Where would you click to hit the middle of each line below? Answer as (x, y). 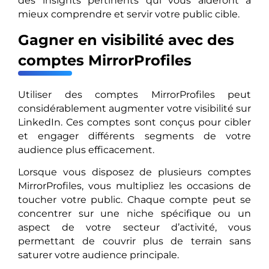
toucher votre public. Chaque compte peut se (134, 199)
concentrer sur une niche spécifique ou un (134, 213)
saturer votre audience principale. (98, 255)
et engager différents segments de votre (134, 136)
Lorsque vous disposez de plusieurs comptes (134, 172)
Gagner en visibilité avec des (126, 40)
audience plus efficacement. (86, 150)
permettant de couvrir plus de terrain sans (134, 241)
